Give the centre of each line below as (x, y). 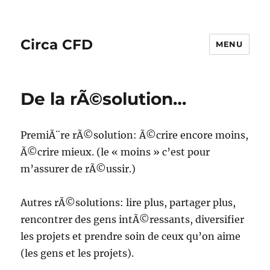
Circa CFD (57, 44)
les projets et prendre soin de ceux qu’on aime (131, 236)
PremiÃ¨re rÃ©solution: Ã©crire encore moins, (135, 135)
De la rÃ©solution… (104, 99)
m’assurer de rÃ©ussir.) (78, 169)
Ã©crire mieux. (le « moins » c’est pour (115, 152)
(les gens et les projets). (77, 253)
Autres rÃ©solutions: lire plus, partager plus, (128, 202)
